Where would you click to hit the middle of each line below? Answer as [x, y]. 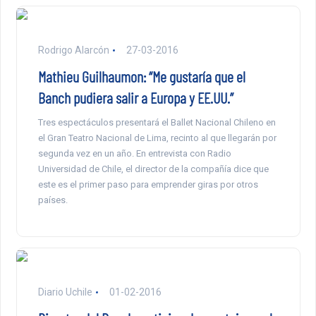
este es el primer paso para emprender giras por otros [148, 185]
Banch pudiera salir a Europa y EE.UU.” [135, 98]
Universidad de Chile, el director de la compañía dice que [153, 169]
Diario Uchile [65, 292]
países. [53, 200]
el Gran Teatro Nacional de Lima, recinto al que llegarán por [157, 138]
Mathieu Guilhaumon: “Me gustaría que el [141, 77]
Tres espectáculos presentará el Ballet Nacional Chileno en [157, 123]
